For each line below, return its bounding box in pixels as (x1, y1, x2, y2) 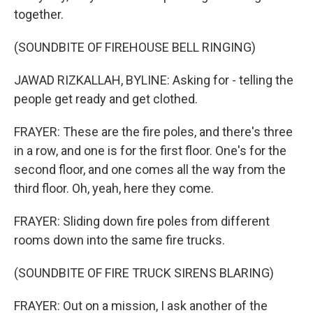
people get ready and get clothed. (14, 92, 198, 106)
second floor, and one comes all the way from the (14, 162, 286, 177)
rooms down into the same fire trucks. (14, 233, 225, 247)
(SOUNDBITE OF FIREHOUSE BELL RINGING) (14, 40, 256, 54)
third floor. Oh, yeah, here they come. (14, 181, 214, 196)
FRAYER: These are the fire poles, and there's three (14, 124, 293, 139)
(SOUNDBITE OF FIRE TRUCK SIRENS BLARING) (14, 265, 274, 280)
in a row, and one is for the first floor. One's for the (14, 143, 286, 158)
